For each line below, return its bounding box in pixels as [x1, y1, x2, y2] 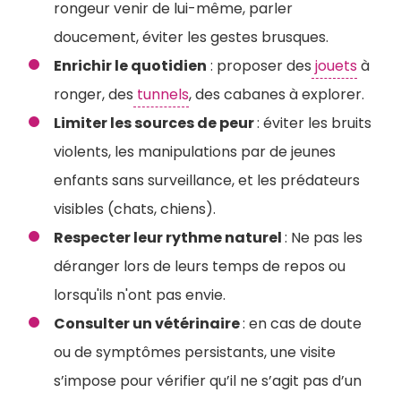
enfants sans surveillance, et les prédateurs [54, 170, 360, 191]
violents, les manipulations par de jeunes [54, 141, 336, 162]
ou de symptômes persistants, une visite [54, 342, 336, 363]
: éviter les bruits [257, 113, 371, 133]
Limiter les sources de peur [54, 113, 257, 133]
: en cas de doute [243, 313, 362, 334]
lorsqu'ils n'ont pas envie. [54, 285, 226, 305]
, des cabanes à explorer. [189, 84, 364, 105]
